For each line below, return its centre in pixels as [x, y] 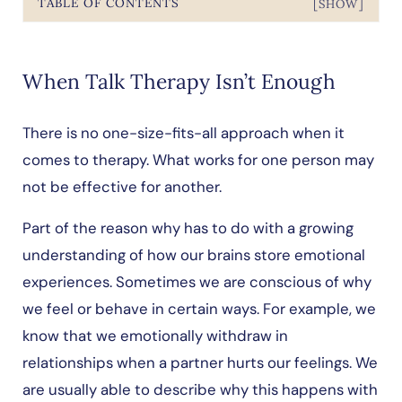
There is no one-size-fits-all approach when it [183, 132]
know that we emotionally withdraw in [155, 335]
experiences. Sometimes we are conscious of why [197, 281]
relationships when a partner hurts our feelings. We [200, 362]
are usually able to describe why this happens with [200, 389]
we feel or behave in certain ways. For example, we [199, 308]
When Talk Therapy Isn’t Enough [179, 81]
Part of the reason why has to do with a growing [188, 227]
